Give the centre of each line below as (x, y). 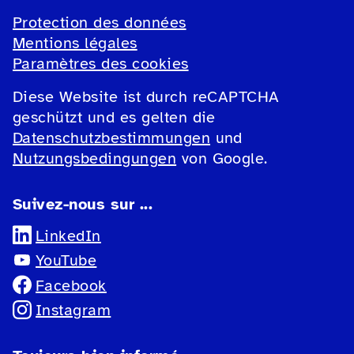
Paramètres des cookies (101, 64)
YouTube (66, 261)
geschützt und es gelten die (114, 118)
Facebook (71, 286)
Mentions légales (75, 43)
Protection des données (100, 23)
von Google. (222, 159)
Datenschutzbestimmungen (112, 138)
